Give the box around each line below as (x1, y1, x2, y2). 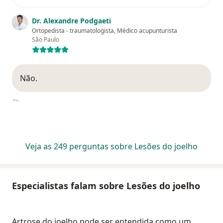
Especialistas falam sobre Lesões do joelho (12, 180, 200, 192)
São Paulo (32, 35, 59, 44)
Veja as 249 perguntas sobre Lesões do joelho (25, 141, 198, 152)
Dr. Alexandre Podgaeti (32, 16, 111, 26)
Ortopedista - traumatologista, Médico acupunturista (32, 26, 177, 35)
